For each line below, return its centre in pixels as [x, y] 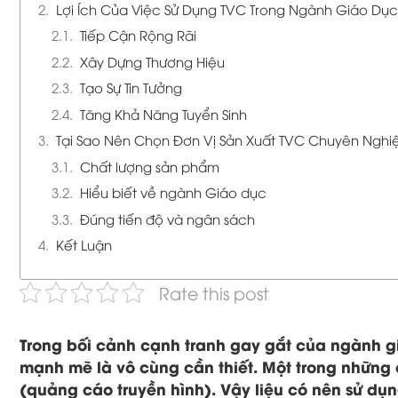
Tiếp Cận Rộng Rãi [138, 35]
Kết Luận [84, 244]
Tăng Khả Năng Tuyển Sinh [163, 113]
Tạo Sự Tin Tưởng [131, 87]
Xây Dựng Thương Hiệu [152, 61]
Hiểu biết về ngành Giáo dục [173, 192]
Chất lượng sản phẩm [150, 166]
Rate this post [214, 292]
